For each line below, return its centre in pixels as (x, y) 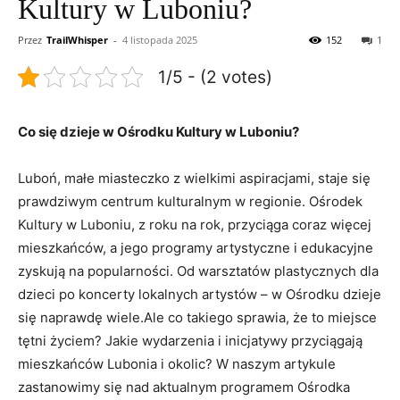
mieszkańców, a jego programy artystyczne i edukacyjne (196, 247)
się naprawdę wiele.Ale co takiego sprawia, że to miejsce (197, 317)
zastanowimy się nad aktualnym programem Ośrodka (184, 387)
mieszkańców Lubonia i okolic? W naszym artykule (177, 363)
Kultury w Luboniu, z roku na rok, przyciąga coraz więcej (195, 224)
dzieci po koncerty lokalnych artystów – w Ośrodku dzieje (200, 294)
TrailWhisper (77, 39)
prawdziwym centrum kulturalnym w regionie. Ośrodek (190, 201)
